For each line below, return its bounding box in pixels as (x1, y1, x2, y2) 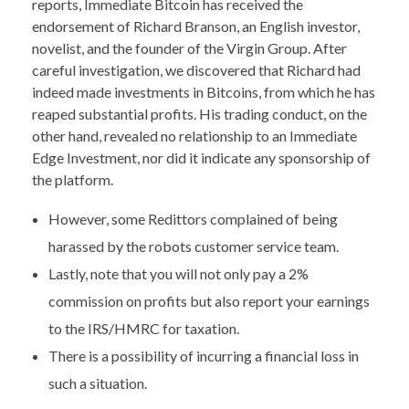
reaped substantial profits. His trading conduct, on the (32, 104, 367, 122)
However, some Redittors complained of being (47, 209, 338, 227)
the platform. (32, 170, 113, 188)
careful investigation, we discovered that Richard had (32, 60, 361, 79)
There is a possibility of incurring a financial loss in (47, 346, 359, 364)
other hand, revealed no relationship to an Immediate (32, 126, 357, 144)
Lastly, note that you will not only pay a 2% (47, 264, 309, 282)
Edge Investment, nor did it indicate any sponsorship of (32, 148, 371, 166)
